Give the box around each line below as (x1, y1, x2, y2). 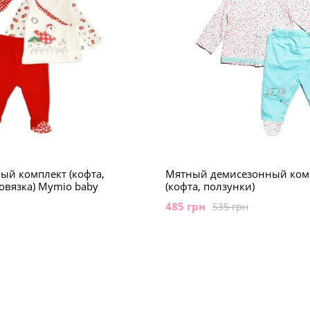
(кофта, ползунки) (165, 179, 255, 193)
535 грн (212, 199, 248, 213)
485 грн (165, 199, 206, 213)
